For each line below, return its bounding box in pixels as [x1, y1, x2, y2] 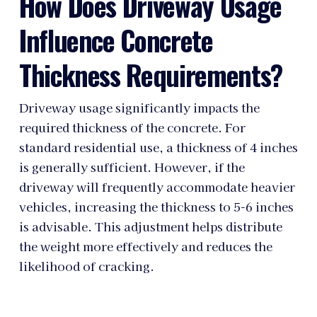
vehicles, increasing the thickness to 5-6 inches [18, 197, 294, 215]
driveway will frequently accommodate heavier [18, 178, 295, 195]
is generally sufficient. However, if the [18, 158, 245, 175]
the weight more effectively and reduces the [18, 237, 272, 255]
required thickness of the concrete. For [18, 118, 246, 136]
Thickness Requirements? [18, 54, 282, 96]
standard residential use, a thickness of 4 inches [18, 138, 298, 156]
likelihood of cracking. [18, 257, 154, 275]
